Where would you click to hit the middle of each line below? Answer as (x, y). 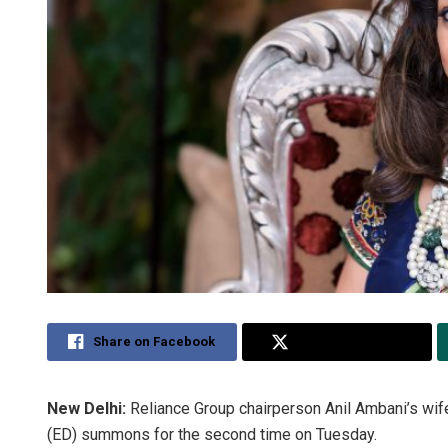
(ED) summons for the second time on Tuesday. (212, 435)
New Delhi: (86, 409)
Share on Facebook (154, 342)
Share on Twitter (350, 342)
